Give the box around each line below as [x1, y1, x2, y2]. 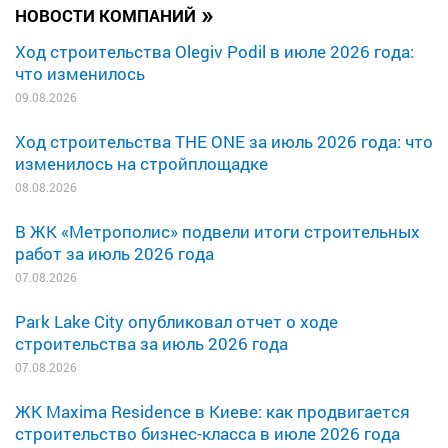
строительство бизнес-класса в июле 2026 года [15, 422, 400, 446]
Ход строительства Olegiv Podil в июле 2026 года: [15, 40, 414, 64]
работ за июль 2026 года [15, 242, 214, 266]
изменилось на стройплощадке [15, 152, 268, 176]
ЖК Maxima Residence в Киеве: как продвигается [15, 400, 410, 424]
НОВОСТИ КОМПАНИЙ [15, 4, 196, 28]
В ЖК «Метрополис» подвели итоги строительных [15, 220, 420, 244]
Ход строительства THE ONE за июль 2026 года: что [15, 130, 433, 154]
